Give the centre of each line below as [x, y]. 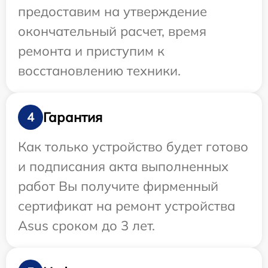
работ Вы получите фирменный [118, 186]
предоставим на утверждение [112, 12]
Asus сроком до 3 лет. [86, 226]
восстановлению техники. [99, 71]
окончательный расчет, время [112, 31]
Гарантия [73, 117]
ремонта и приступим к [91, 51]
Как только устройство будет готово [133, 147]
